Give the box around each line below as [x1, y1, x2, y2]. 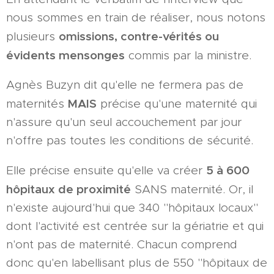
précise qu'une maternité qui [97, 96, 257, 111]
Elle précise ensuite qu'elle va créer [6, 163, 206, 177]
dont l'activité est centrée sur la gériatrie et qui [6, 218, 264, 233]
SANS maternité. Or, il [131, 182, 253, 196]
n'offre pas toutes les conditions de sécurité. [6, 133, 253, 147]
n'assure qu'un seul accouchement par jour [6, 114, 242, 129]
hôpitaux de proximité [6, 181, 131, 196]
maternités [6, 96, 64, 111]
